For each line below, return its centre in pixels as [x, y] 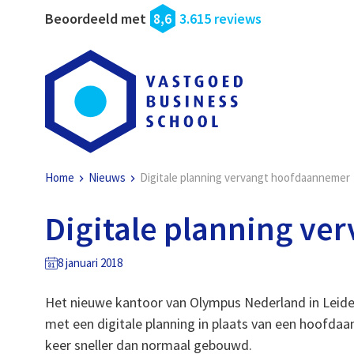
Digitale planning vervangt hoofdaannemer [245, 178]
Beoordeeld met [96, 19]
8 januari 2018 [90, 263]
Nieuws [107, 178]
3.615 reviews [221, 19]
